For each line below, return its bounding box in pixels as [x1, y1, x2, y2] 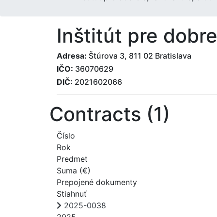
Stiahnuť [57, 188, 87, 199]
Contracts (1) [49, 102, 170, 126]
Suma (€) [57, 165, 91, 175]
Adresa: [57, 50, 87, 61]
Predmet [57, 154, 88, 164]
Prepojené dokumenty [57, 177, 137, 187]
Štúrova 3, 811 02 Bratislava [87, 50, 191, 61]
